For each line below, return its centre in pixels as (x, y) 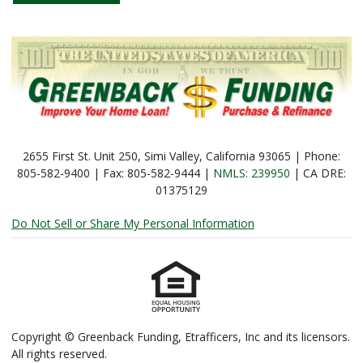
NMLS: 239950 (252, 173)
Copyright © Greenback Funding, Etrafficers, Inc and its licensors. (181, 336)
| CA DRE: (318, 173)
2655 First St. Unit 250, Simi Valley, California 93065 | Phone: (181, 156)
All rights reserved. (59, 353)
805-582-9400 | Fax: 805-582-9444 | (115, 173)
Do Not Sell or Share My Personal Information (133, 223)
